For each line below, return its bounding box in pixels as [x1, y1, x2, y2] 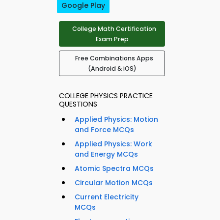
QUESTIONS [59, 99, 97, 110]
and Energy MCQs [75, 149, 138, 160]
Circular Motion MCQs [75, 178, 153, 188]
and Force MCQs [75, 125, 134, 135]
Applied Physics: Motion [75, 114, 158, 125]
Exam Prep [95, 35, 129, 44]
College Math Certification [72, 25, 156, 33]
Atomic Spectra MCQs [75, 164, 154, 174]
